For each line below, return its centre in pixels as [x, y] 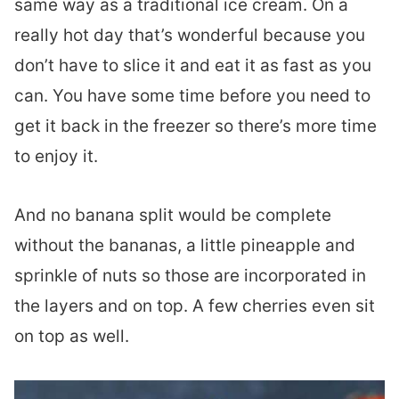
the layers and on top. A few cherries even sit [195, 306]
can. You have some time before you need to [192, 96]
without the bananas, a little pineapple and [185, 245]
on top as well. [72, 336]
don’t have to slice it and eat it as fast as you [193, 65]
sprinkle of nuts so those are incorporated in [190, 276]
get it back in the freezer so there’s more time [195, 126]
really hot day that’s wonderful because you [190, 35]
